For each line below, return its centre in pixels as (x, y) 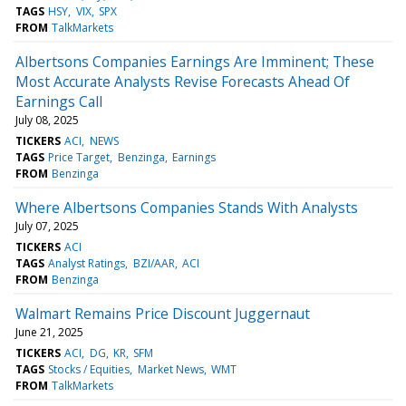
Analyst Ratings (87, 263)
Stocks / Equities (89, 369)
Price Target (79, 157)
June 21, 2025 (49, 332)
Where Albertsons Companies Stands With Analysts (187, 207)
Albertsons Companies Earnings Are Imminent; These (195, 61)
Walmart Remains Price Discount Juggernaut (163, 313)
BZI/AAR (154, 263)
